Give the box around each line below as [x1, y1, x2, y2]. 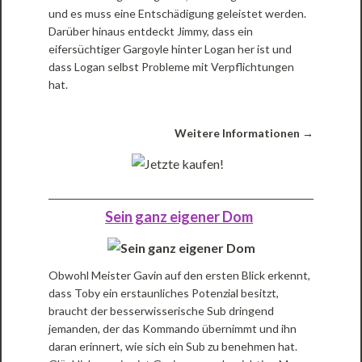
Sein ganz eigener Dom [105, 208, 253, 226]
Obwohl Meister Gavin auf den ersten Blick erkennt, [48, 268, 311, 283]
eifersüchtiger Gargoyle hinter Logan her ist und [48, 42, 293, 57]
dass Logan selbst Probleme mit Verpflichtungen [48, 60, 295, 74]
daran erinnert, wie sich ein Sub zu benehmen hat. [48, 339, 298, 354]
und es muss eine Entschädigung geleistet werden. [48, 6, 307, 21]
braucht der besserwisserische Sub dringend [48, 304, 275, 318]
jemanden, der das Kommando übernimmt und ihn [48, 322, 297, 336]
